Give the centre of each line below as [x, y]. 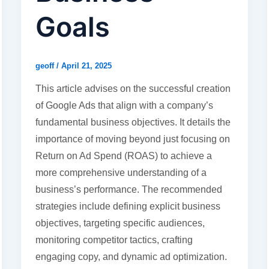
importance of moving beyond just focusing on [132, 139]
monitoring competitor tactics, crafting [114, 240]
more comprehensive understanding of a [121, 173]
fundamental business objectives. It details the [133, 122]
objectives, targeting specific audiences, [120, 223]
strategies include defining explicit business [128, 207]
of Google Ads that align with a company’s [124, 106]
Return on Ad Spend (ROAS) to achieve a [123, 156]
